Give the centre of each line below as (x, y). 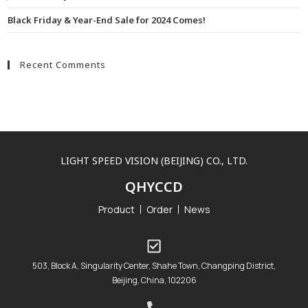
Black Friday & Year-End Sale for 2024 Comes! (107, 20)
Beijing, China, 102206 (154, 280)
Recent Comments (63, 64)
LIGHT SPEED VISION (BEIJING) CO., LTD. (154, 160)
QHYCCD (154, 186)
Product (116, 209)
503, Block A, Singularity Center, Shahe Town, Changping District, (154, 265)
